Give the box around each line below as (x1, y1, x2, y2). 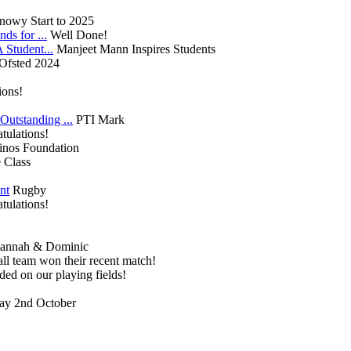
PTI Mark (76, 113, 125, 127)
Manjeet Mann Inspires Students (56, 42, 215, 56)
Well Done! (50, 28, 107, 42)
